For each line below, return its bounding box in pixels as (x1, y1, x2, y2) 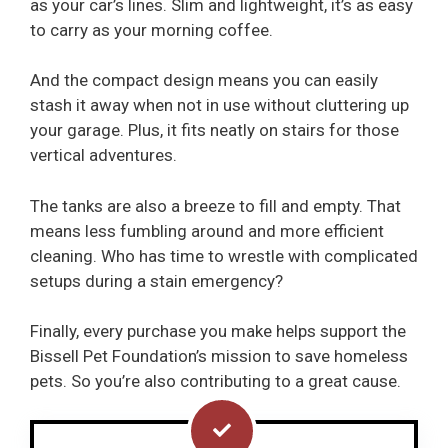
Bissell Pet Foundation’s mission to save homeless (30, 346, 408, 367)
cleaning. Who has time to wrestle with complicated (30, 245, 418, 266)
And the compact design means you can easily (30, 70, 378, 91)
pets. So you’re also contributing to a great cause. (30, 371, 401, 392)
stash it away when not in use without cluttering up (30, 95, 409, 116)
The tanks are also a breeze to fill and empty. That (30, 195, 401, 216)
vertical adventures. (30, 145, 181, 166)
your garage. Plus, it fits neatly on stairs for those (30, 120, 399, 141)
